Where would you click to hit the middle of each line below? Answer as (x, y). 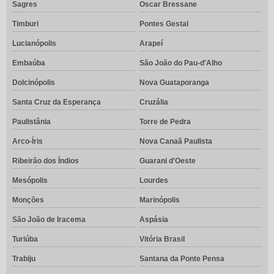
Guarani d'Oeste (167, 161)
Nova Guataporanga (174, 83)
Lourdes (154, 181)
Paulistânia (31, 122)
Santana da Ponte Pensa (182, 259)
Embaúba (29, 63)
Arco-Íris (28, 142)
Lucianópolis (34, 44)
